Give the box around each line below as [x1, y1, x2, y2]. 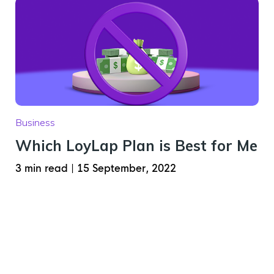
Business [15, 116, 55, 128]
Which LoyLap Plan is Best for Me [15, 136, 257, 155]
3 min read [15, 162, 71, 175]
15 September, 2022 [77, 162, 176, 175]
